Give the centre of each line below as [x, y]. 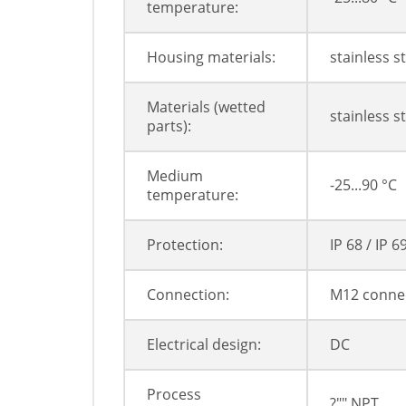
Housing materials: [211, 58]
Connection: [188, 295]
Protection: [185, 245]
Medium [175, 176]
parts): [169, 126]
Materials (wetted [206, 107]
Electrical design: [204, 345]
